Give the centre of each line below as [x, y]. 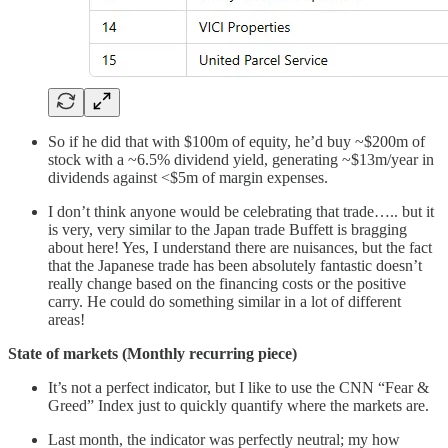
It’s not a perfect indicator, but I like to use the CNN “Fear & [238, 387]
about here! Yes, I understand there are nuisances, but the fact [240, 247]
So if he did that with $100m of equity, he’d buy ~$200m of [236, 141]
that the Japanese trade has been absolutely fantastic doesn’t [235, 265]
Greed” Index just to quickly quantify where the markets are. [238, 405]
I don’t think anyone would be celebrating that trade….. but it [241, 211]
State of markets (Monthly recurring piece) [152, 353]
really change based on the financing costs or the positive [227, 283]
